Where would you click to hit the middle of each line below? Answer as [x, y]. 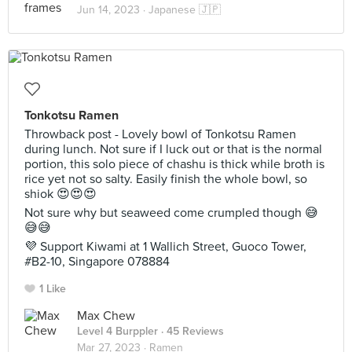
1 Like [53, 289]
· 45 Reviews [191, 331]
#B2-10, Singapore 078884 [97, 262]
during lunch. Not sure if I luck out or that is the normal [173, 149]
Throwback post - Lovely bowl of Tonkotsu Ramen [160, 134]
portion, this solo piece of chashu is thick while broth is [174, 164]
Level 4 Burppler [117, 331]
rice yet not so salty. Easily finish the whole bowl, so [166, 179]
